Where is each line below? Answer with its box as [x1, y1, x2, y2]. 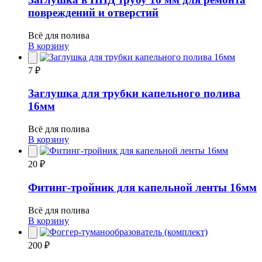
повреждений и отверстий [28, 6, 158, 19]
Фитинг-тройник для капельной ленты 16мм [28, 181, 257, 194]
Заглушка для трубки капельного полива [28, 87, 240, 100]
